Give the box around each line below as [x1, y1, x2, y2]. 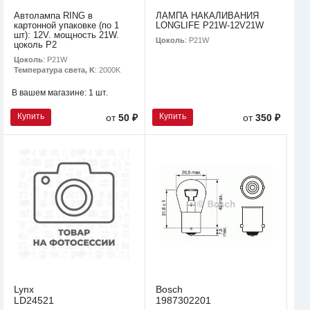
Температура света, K [14, 65, 95, 74]
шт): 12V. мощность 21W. [14, 29, 119, 40]
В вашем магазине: [12, 87, 89, 98]
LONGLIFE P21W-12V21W [156, 19, 264, 30]
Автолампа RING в [14, 10, 93, 21]
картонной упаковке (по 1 [14, 19, 119, 30]
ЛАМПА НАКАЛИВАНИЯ [156, 10, 259, 21]
